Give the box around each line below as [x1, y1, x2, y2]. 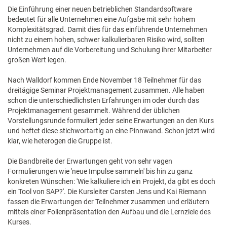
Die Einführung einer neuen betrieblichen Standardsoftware [8, 5, 192, 13]
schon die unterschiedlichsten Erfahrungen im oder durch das [8, 96, 199, 104]
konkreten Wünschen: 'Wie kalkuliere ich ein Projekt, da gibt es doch [8, 177, 215, 185]
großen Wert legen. [8, 56, 66, 64]
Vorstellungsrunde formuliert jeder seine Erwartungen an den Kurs [8, 117, 214, 125]
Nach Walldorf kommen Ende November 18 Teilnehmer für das [8, 76, 201, 84]
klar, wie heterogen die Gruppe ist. [8, 137, 112, 145]
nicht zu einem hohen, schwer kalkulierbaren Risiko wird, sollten [8, 35, 205, 44]
